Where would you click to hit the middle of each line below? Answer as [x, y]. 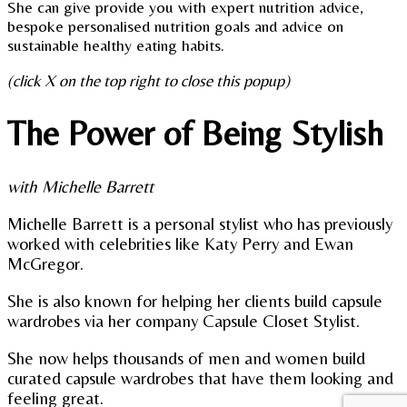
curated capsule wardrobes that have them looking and [200, 378]
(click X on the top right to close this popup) [149, 81]
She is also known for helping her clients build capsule [195, 301]
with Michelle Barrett [80, 187]
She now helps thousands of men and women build [186, 358]
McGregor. [45, 264]
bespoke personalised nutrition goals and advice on [175, 26]
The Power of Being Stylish [195, 133]
